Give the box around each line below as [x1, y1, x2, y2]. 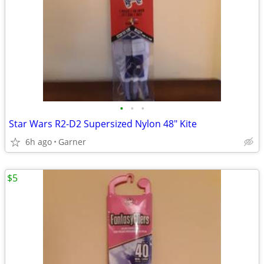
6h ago [25, 136, 52, 147]
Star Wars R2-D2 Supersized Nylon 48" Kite [9, 117, 197, 130]
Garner [58, 136, 86, 147]
